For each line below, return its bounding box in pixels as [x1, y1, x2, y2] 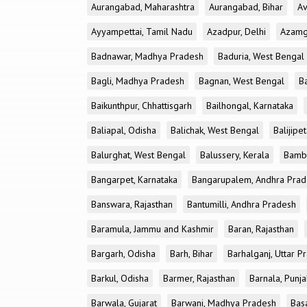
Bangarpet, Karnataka [91, 173, 177, 186]
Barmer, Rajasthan [163, 272, 235, 284]
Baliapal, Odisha [91, 124, 156, 136]
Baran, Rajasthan [228, 223, 294, 235]
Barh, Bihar [170, 247, 213, 260]
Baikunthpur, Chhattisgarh [91, 99, 192, 112]
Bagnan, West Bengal [199, 75, 284, 87]
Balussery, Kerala [200, 149, 269, 161]
